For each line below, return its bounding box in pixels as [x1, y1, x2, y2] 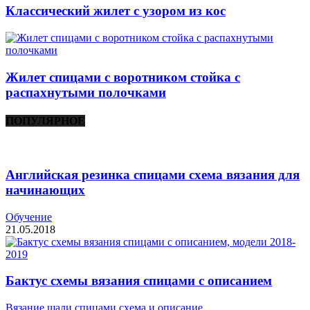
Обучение [6, 210, 52, 223]
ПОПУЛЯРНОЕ [6, 114, 85, 127]
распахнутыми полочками [6, 84, 166, 100]
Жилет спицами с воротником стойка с [6, 69, 240, 84]
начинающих [6, 182, 85, 197]
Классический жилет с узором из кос [6, 3, 226, 19]
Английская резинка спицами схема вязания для [6, 167, 300, 182]
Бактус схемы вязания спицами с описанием [6, 273, 272, 289]
